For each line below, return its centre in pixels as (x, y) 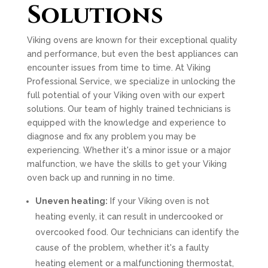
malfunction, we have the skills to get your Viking (127, 164)
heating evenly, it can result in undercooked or (129, 217)
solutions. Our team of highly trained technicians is (129, 109)
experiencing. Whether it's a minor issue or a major (129, 150)
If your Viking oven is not (158, 201)
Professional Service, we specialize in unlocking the (131, 81)
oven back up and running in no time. (100, 178)
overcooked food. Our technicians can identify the (137, 232)
